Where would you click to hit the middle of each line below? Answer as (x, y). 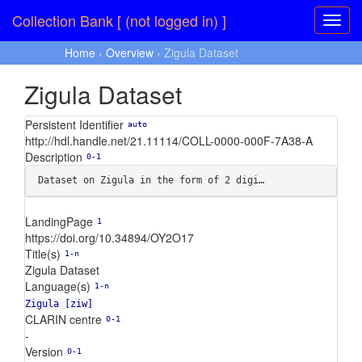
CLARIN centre (63, 319)
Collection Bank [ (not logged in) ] (119, 20)
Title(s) (43, 254)
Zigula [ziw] (59, 304)
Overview (130, 53)
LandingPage (59, 221)
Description (54, 157)
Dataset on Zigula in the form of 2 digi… (151, 180)
